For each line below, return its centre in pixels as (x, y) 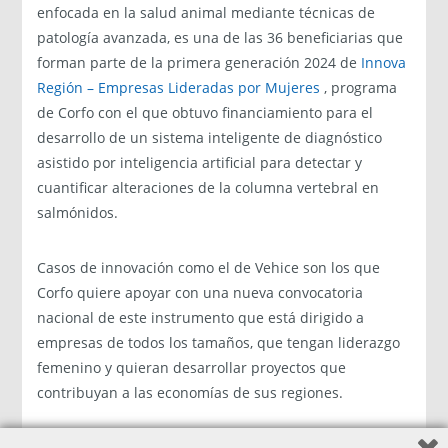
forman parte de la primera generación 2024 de (199, 62)
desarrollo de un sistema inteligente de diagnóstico (210, 137)
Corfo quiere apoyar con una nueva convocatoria (200, 292)
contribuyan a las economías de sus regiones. (190, 392)
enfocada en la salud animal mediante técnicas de (206, 12)
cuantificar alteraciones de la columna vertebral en (208, 187)
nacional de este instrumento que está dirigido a (201, 317)
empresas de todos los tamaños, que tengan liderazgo (219, 342)
